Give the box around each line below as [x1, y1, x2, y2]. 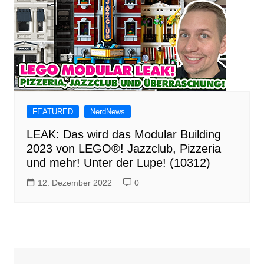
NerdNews [90, 107, 125, 116]
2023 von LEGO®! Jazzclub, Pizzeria [26, 142, 221, 155]
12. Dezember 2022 [37, 178, 112, 187]
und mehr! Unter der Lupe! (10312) [26, 156, 210, 169]
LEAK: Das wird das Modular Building [26, 128, 221, 141]
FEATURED [32, 107, 73, 116]
